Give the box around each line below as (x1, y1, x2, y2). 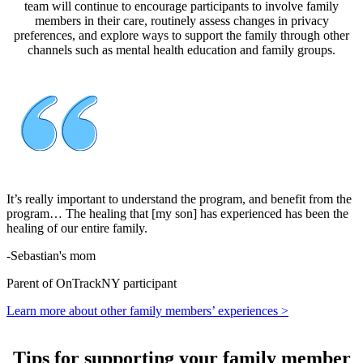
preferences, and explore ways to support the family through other (14, 28, 349, 42)
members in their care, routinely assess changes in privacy (34, 13, 329, 28)
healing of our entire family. (6, 220, 147, 235)
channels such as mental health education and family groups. (28, 42, 335, 57)
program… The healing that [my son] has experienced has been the (6, 206, 348, 220)
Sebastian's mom (11, 248, 96, 263)
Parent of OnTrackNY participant (6, 275, 177, 290)
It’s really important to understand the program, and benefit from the (6, 191, 352, 206)
